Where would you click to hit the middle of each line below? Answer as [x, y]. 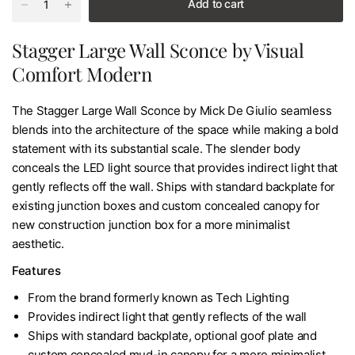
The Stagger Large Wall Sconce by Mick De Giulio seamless [172, 110]
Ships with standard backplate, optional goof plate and [172, 335]
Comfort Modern [82, 73]
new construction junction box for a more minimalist [151, 224]
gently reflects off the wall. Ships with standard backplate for [174, 186]
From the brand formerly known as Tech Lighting [158, 297]
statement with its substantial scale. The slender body [156, 148]
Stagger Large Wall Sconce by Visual [158, 50]
